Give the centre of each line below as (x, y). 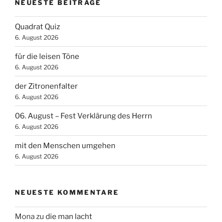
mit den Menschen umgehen (65, 145)
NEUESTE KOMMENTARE (67, 193)
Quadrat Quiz (37, 27)
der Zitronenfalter (46, 86)
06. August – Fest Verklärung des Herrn (83, 116)
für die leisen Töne (47, 56)
